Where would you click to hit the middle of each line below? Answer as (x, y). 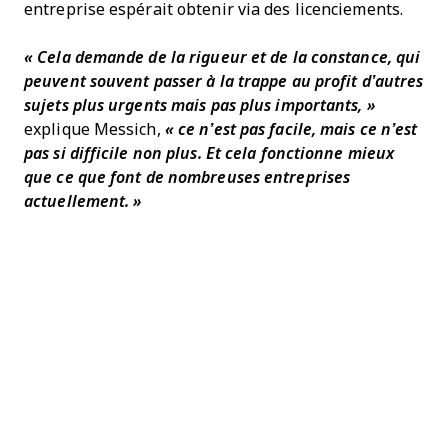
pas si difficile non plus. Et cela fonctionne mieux (209, 153)
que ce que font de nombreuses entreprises (187, 177)
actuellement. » (83, 201)
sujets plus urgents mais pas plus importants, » (199, 105)
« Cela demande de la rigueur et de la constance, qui (222, 57)
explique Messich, (94, 129)
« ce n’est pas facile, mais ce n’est (291, 129)
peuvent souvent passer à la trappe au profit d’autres (224, 81)
